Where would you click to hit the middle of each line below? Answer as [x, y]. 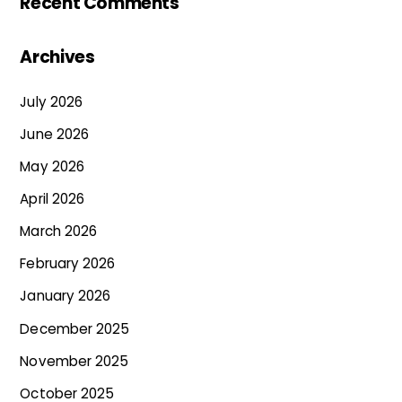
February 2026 [68, 264]
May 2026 [52, 166]
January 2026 [65, 296]
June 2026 [54, 134]
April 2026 [52, 198]
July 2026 [51, 101]
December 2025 [75, 328]
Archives [57, 57]
